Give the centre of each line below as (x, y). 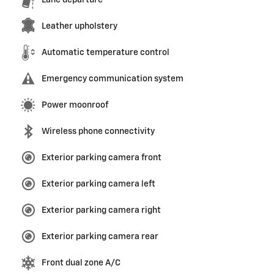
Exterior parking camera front (102, 158)
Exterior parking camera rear (100, 237)
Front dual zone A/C (81, 263)
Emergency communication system (113, 79)
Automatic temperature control (106, 53)
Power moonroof (75, 106)
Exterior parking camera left (98, 184)
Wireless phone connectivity (98, 132)
